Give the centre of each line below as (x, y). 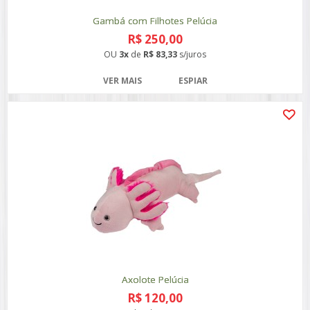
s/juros (192, 54)
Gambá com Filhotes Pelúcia (155, 21)
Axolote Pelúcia (155, 280)
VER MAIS (122, 81)
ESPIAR (193, 81)
